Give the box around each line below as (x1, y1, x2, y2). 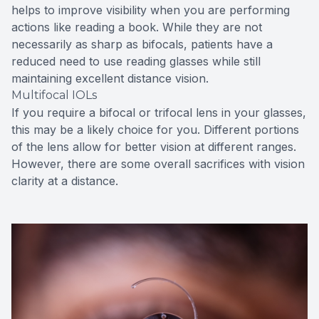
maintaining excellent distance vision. (11, 70, 209, 85)
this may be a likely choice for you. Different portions (11, 122, 299, 137)
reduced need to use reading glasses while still (11, 53, 261, 68)
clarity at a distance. (11, 173, 118, 188)
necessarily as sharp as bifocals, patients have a (11, 36, 273, 51)
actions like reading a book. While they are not (11, 19, 262, 34)
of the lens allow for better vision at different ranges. (11, 139, 296, 154)
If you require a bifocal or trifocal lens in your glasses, (11, 105, 306, 120)
